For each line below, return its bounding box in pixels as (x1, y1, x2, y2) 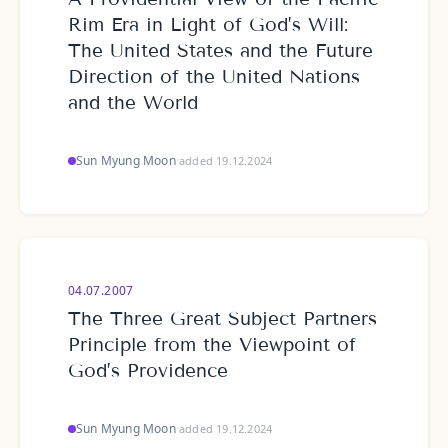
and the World (68, 91, 198, 114)
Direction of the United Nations (68, 65, 360, 88)
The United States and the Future (68, 39, 373, 62)
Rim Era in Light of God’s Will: (68, 13, 348, 36)
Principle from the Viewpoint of (68, 333, 356, 356)
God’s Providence (68, 359, 228, 382)
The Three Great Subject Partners (68, 307, 377, 330)
